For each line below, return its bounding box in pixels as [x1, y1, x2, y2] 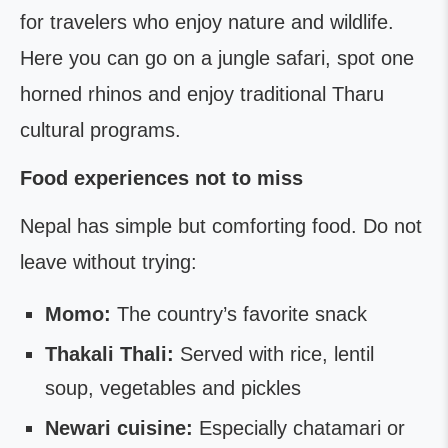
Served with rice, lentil [174, 343, 374, 365]
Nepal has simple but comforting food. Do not [20, 215, 422, 237]
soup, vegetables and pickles [45, 377, 301, 399]
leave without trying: [20, 251, 197, 273]
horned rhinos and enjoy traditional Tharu [20, 83, 384, 105]
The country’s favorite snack [111, 303, 367, 325]
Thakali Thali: [45, 343, 174, 365]
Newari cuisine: [45, 417, 193, 439]
